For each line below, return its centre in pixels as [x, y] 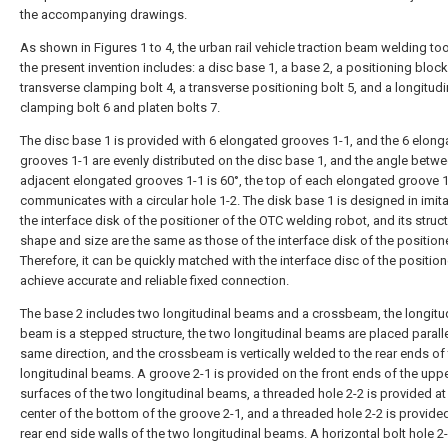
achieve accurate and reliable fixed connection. [154, 280]
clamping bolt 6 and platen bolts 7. [120, 107]
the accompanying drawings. [103, 14]
